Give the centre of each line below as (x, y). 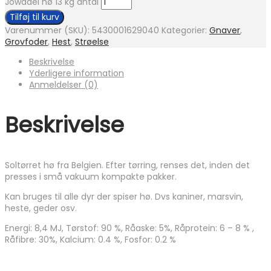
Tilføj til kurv (34, 17)
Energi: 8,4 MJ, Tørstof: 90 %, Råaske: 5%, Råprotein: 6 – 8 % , (129, 228)
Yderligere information (77, 73)
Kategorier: (185, 31)
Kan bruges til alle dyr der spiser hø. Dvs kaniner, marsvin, (124, 197)
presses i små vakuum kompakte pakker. (91, 177)
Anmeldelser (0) (64, 85)
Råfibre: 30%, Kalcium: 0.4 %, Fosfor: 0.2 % (90, 240)
